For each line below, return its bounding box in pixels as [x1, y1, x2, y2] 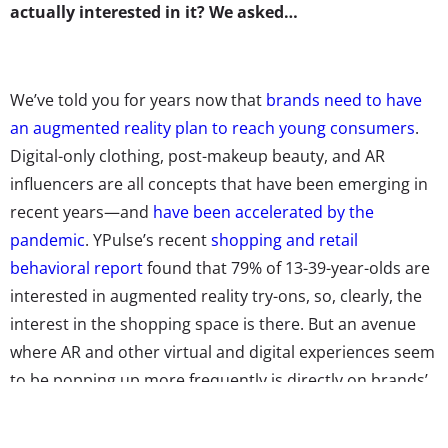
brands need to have [266, 88, 422, 111]
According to [98, 396, 198, 419]
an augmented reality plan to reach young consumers [10, 116, 415, 139]
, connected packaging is [245, 396, 429, 419]
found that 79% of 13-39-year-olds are [147, 256, 430, 279]
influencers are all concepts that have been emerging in [10, 172, 428, 195]
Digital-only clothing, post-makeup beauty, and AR [10, 144, 385, 167]
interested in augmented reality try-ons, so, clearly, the [10, 284, 422, 307]
